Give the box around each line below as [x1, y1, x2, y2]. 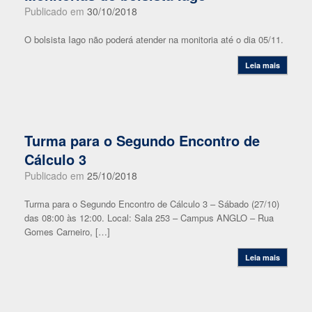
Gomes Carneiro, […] [24, 225, 110, 238]
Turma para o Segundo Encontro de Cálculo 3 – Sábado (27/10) [24, 197, 279, 210]
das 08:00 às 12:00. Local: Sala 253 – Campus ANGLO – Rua [24, 211, 274, 224]
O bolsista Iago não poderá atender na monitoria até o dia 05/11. [24, 33, 283, 46]
